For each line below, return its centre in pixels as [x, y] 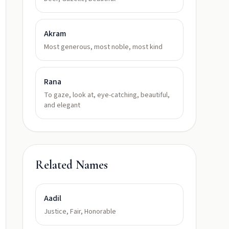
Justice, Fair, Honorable [80, 212]
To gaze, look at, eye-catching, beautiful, [107, 95]
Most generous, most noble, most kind [103, 47]
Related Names [72, 165]
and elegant [62, 105]
